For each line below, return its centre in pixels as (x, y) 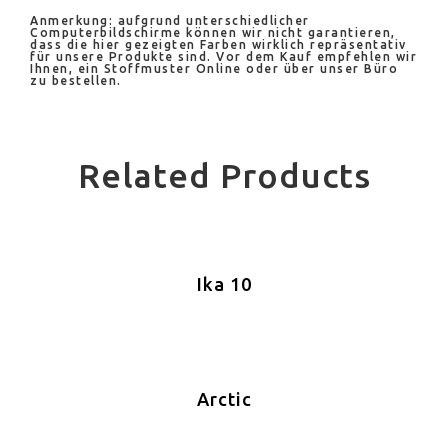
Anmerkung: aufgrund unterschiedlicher (170, 21)
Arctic (224, 399)
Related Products (224, 175)
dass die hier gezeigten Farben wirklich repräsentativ (218, 45)
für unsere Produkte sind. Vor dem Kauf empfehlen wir (223, 57)
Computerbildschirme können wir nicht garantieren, (213, 33)
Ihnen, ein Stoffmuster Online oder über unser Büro (214, 69)
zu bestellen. (76, 81)
